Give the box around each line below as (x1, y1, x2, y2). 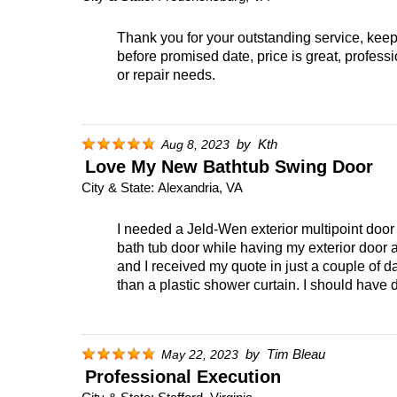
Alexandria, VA (158, 179, 243, 195)
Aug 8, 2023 (161, 137, 230, 152)
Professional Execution (85, 366, 281, 386)
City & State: (82, 179, 154, 195)
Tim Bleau (267, 346, 325, 362)
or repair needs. (117, 66, 215, 82)
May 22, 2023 (161, 347, 238, 362)
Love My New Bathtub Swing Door (85, 156, 373, 176)
